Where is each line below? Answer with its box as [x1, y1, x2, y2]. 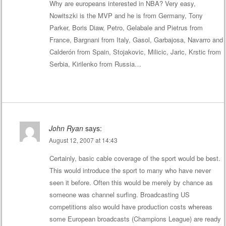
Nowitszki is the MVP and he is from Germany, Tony [49, 11, 203, 21]
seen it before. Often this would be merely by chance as [49, 177, 213, 187]
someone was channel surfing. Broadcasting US [49, 189, 190, 199]
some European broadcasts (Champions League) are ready [49, 213, 221, 223]
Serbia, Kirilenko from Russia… [49, 59, 141, 69]
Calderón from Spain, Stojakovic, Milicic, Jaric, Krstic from [49, 47, 221, 57]
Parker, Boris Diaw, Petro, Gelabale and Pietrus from [49, 23, 203, 33]
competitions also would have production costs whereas [49, 201, 212, 211]
